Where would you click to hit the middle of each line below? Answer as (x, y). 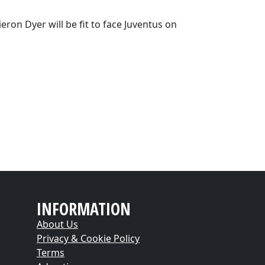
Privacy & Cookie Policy (88, 238)
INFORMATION (84, 209)
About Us (57, 224)
